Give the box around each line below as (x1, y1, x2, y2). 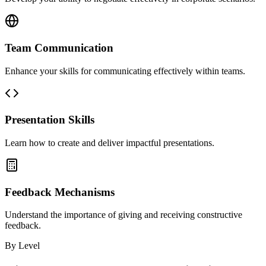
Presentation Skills (5, 113, 94, 126)
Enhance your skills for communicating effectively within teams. (5, 65, 245, 76)
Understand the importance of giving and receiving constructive (5, 210, 242, 220)
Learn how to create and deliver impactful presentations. (5, 138, 214, 148)
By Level (5, 240, 40, 251)
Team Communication (5, 41, 113, 54)
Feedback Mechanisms (5, 185, 115, 198)
